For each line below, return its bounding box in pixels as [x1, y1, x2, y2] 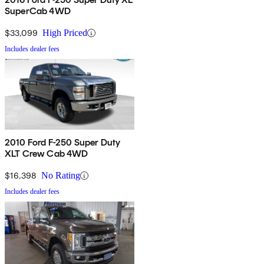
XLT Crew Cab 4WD [5, 148, 88, 160]
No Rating [41, 170, 80, 181]
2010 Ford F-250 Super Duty [5, 137, 121, 148]
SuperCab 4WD [5, 5, 71, 17]
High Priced [42, 28, 87, 38]
